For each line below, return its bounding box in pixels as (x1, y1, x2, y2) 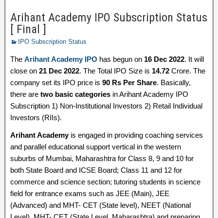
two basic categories (40, 90, 110, 98)
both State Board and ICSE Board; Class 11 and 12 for (10, 166, 182, 174)
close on (10, 67, 39, 75)
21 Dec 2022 (39, 67, 79, 75)
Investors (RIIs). (10, 113, 62, 122)
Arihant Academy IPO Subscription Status (10, 11, 207, 24)
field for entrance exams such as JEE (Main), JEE (10, 189, 169, 198)
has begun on (97, 55, 144, 63)
